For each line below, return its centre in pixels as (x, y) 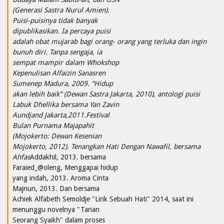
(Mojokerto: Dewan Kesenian (57, 136)
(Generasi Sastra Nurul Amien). (61, 10)
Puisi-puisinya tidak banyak (55, 20)
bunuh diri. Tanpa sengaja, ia (57, 52)
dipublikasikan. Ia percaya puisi (61, 31)
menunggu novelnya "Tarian (56, 209)
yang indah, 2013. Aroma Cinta (60, 178)
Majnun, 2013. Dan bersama (56, 188)
